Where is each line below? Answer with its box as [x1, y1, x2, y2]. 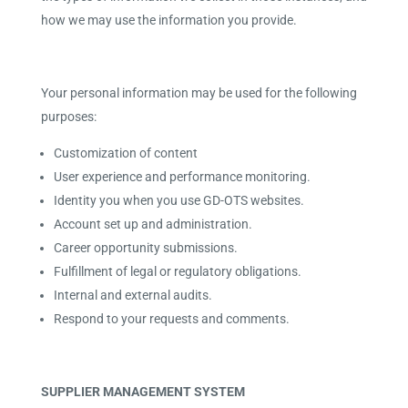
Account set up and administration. [53, 217, 252, 231]
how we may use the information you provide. [40, 13, 297, 27]
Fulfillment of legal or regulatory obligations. [53, 264, 301, 279]
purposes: [40, 109, 97, 124]
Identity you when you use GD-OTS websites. [53, 193, 304, 208]
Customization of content [53, 146, 198, 160]
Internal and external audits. [53, 288, 212, 302]
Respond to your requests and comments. [53, 311, 290, 326]
